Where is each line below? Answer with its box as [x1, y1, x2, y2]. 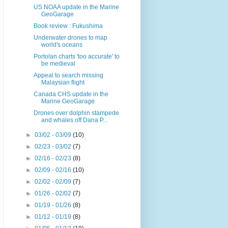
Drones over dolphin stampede [33, 109, 119, 117]
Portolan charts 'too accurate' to [33, 53, 120, 61]
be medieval [41, 60, 75, 68]
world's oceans [41, 41, 82, 49]
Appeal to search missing [33, 72, 103, 79]
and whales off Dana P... [41, 117, 107, 124]
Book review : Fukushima [33, 22, 103, 30]
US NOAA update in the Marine [33, 4, 119, 11]
